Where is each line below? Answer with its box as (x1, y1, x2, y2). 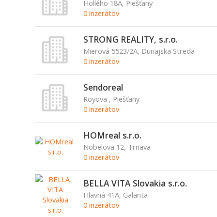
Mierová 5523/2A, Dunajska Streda (83, 46, 195, 56)
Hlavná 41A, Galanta (83, 190, 148, 200)
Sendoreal (83, 81, 123, 93)
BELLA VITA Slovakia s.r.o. (83, 177, 187, 189)
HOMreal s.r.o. (83, 129, 141, 141)
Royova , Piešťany (83, 94, 139, 104)
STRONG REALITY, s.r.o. (83, 33, 178, 45)
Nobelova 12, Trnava (83, 142, 151, 152)
